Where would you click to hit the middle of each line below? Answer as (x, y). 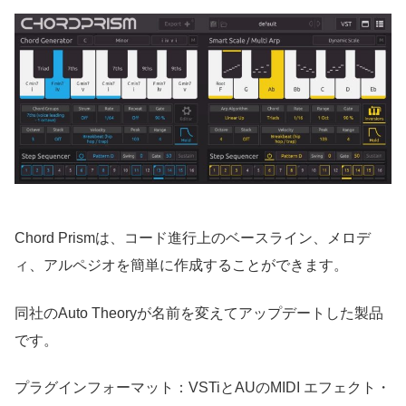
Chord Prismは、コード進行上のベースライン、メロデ (193, 238)
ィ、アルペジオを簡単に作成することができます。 (181, 266)
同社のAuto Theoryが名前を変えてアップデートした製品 (199, 313)
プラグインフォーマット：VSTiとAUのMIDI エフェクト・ (203, 388)
